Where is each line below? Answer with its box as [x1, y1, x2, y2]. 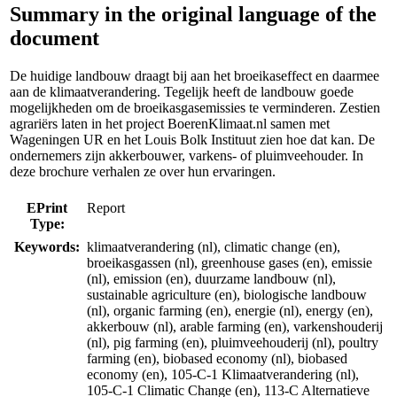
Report [87, 199, 125, 215]
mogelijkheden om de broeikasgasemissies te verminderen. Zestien [10, 99, 380, 115]
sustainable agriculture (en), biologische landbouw [87, 286, 367, 302]
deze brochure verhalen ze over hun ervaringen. [10, 163, 276, 179]
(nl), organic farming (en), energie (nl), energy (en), [87, 302, 373, 318]
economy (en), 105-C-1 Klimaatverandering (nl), [87, 366, 359, 382]
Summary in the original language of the [10, 2, 377, 26]
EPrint [27, 199, 67, 215]
